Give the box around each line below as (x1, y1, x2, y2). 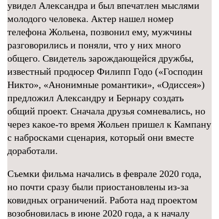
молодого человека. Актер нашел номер (7, 13, 174, 24)
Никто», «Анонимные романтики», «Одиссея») (7, 79, 205, 90)
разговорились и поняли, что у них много (7, 40, 181, 50)
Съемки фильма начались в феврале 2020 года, (7, 168, 201, 179)
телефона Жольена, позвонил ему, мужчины (7, 26, 192, 37)
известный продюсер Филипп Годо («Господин (7, 66, 203, 77)
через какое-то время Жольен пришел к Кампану (7, 119, 211, 130)
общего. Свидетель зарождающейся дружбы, (7, 53, 194, 64)
